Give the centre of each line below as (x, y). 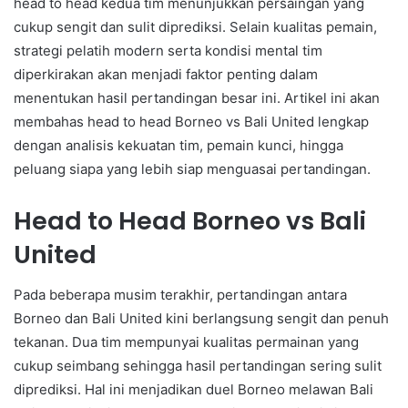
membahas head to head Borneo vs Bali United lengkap (191, 121)
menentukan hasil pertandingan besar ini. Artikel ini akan (197, 97)
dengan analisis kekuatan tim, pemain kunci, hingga (178, 145)
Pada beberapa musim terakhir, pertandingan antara (180, 295)
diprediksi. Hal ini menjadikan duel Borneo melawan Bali (194, 390)
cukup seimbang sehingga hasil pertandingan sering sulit (198, 366)
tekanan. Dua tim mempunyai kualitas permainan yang (186, 342)
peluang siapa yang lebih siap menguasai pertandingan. (192, 168)
